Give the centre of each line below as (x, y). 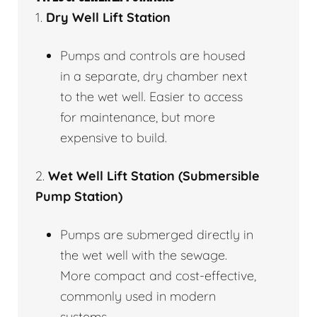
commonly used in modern (138, 296)
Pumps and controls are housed (153, 55)
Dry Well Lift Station (108, 17)
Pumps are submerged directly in (157, 234)
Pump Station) (79, 196)
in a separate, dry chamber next (154, 76)
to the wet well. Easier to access (151, 96)
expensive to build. (114, 137)
